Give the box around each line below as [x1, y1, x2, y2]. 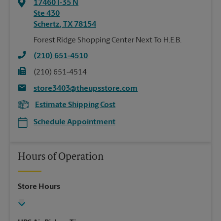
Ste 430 [34, 10, 60, 18]
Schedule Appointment [34, 118, 115, 127]
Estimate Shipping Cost [35, 101, 115, 110]
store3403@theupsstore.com [34, 85, 138, 93]
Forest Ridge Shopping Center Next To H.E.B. [34, 37, 182, 45]
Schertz [34, 21, 60, 29]
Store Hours [18, 183, 60, 191]
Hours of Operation [18, 152, 104, 163]
